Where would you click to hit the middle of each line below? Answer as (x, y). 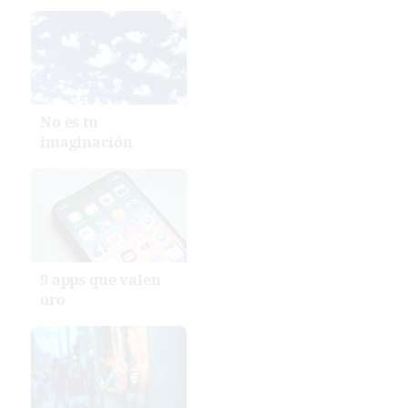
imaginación (87, 142)
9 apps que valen (101, 279)
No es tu (69, 122)
